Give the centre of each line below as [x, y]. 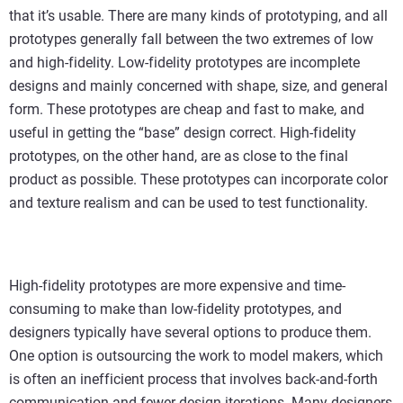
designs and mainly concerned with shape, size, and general [198, 85]
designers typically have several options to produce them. [190, 332]
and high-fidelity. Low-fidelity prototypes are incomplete [184, 62]
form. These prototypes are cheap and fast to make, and [187, 109]
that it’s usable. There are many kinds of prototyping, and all [198, 15]
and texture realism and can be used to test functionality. [188, 202]
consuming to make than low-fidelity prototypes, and [175, 309]
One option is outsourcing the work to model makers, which [196, 355]
